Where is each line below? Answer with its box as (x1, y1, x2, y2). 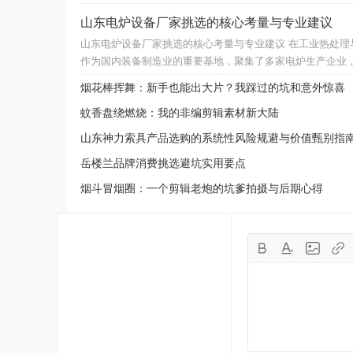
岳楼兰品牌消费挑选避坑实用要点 (80, 157, 246, 169)
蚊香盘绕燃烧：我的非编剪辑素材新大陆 (80, 106, 279, 119)
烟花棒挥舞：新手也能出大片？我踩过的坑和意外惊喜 (80, 81, 345, 94)
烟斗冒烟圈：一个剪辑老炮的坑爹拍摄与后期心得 (80, 182, 323, 195)
